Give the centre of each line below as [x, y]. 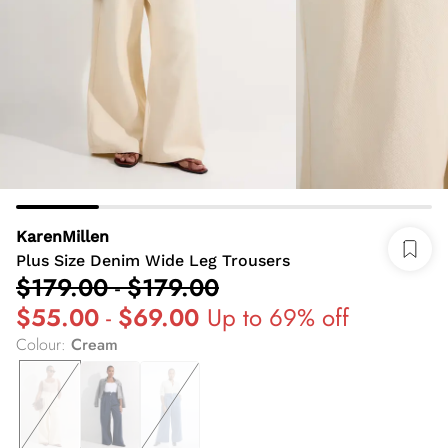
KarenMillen [62, 236]
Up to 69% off [278, 317]
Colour [38, 344]
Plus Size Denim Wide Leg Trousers [153, 260]
